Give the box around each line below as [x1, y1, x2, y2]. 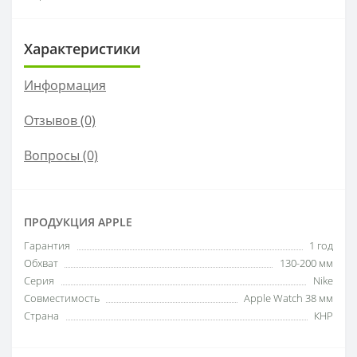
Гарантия [24, 237, 70, 253]
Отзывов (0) [24, 111, 96, 129]
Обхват [24, 255, 58, 270]
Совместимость [24, 290, 100, 305]
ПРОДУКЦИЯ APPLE [24, 214, 132, 229]
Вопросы [24, 146, 80, 164]
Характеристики [24, 38, 140, 58]
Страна [24, 308, 59, 323]
